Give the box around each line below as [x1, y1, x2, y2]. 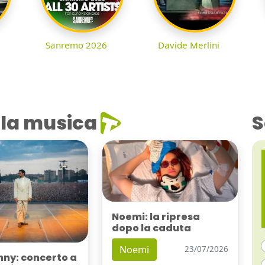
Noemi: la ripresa [111, 209, 200, 224]
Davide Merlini [158, 39, 219, 51]
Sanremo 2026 [46, 39, 107, 51]
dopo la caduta [111, 221, 191, 235]
